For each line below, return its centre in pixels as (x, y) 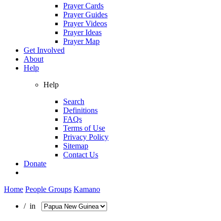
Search (74, 101)
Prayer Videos (85, 23)
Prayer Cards (83, 5)
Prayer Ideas (82, 32)
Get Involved (44, 50)
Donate (35, 163)
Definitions (80, 110)
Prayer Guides (85, 14)
